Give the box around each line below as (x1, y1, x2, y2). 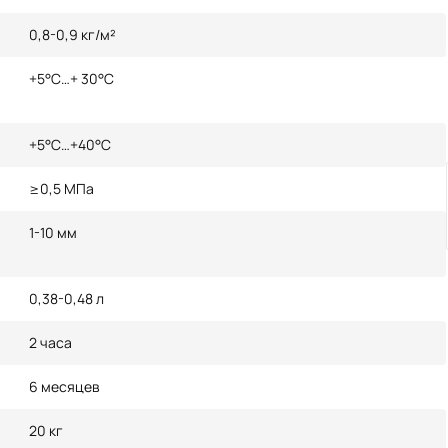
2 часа (29, 333, 72, 352)
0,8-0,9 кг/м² (29, 25, 116, 44)
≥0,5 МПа (29, 179, 94, 198)
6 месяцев (29, 377, 100, 396)
